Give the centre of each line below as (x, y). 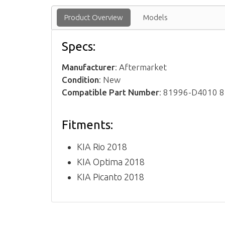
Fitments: (87, 125)
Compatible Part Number (110, 92)
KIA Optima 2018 (111, 161)
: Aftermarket (141, 67)
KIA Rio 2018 (102, 146)
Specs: (79, 46)
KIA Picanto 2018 (110, 177)
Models (155, 17)
